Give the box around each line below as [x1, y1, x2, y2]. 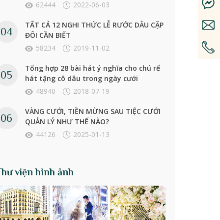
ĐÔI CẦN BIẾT [25, 30, 71, 40]
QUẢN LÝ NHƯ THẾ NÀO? [25, 117, 109, 127]
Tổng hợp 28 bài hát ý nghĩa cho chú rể [25, 63, 160, 73]
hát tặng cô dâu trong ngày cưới [25, 74, 138, 83]
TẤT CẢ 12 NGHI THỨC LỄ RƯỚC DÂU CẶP [25, 20, 164, 30]
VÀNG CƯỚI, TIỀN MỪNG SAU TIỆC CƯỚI [25, 107, 161, 116]
